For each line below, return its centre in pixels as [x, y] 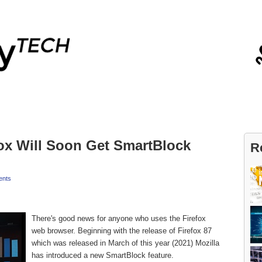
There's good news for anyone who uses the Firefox [119, 218]
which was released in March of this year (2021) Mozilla [125, 243]
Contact [71, 12]
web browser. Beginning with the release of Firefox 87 [122, 231]
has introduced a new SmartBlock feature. [103, 255]
